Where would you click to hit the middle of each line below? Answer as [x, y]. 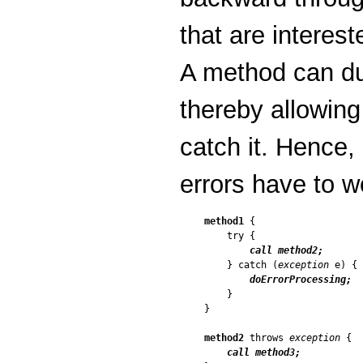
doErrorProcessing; [301, 279]
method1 [224, 221]
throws [267, 337]
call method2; [286, 250]
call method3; [264, 352]
